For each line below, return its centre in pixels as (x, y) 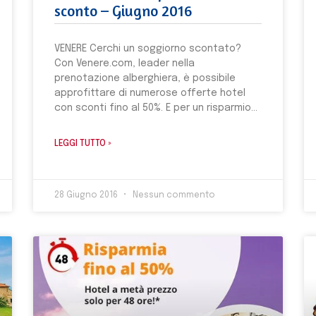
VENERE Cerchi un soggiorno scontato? (148, 48)
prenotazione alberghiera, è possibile (145, 78)
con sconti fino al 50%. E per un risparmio (153, 108)
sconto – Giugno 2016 (123, 11)
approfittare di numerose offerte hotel (150, 93)
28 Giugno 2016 (87, 195)
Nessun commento (173, 195)
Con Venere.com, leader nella (125, 63)
